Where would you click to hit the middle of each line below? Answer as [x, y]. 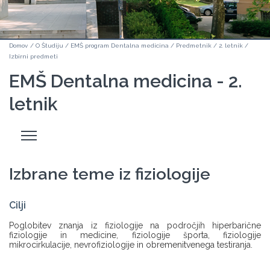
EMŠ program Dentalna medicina [120, 46]
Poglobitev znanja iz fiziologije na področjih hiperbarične [135, 225]
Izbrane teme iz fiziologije [110, 174]
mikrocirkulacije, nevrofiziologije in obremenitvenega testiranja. [131, 245]
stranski [36, 140]
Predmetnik [194, 46]
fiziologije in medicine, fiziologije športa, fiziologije [135, 235]
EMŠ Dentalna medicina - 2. [126, 81]
